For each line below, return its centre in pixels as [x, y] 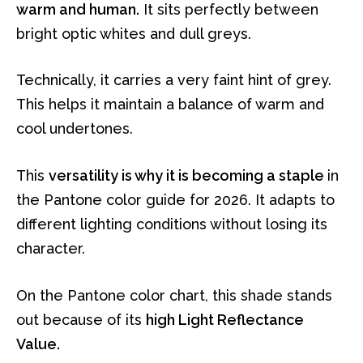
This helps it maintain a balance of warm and [170, 105]
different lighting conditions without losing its [172, 224]
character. [51, 249]
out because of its [81, 319]
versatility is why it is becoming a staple [188, 176]
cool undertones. [75, 129]
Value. [38, 344]
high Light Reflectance [225, 319]
